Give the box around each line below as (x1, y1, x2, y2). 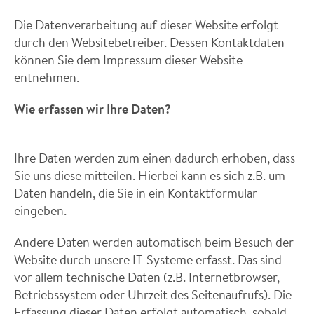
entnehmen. (14, 69, 79, 86)
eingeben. (14, 202, 67, 219)
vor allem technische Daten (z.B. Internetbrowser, (14, 268, 280, 285)
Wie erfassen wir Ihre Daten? (14, 100, 171, 118)
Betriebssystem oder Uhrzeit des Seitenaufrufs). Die (14, 286, 292, 303)
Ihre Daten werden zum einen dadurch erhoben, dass (14, 149, 295, 166)
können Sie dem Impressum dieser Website (14, 51, 243, 68)
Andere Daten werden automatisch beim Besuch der (14, 233, 294, 250)
